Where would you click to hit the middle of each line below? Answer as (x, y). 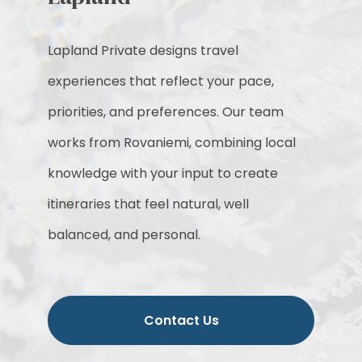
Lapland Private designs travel (143, 51)
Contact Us (181, 320)
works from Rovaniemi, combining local (172, 143)
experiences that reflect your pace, (161, 82)
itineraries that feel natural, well (149, 204)
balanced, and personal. (124, 235)
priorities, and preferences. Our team (166, 112)
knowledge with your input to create (163, 174)
